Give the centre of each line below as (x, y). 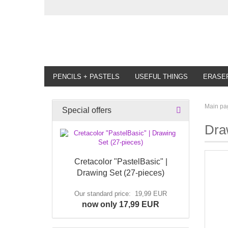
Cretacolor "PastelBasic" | (121, 162)
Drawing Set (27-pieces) (121, 173)
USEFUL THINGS (161, 77)
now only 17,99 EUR (121, 204)
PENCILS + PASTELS (86, 77)
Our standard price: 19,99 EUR (121, 194)
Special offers (86, 110)
